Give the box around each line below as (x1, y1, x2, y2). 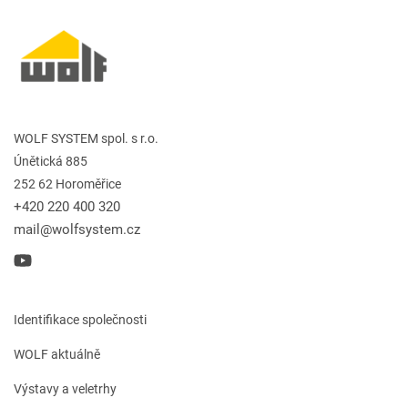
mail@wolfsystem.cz (14, 220, 140, 238)
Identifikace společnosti (14, 311, 147, 327)
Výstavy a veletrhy (14, 381, 117, 396)
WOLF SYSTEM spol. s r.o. (14, 130, 158, 146)
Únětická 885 (14, 153, 87, 168)
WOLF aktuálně (14, 346, 100, 362)
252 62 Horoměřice (14, 176, 121, 191)
